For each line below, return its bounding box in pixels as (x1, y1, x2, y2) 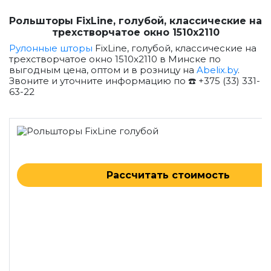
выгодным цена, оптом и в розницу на (9, 64, 197, 76)
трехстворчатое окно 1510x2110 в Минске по (9, 53, 221, 65)
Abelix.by (197, 64, 238, 76)
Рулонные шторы (9, 42, 93, 54)
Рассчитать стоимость (106, 169, 230, 181)
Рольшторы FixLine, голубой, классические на (9, 15, 262, 27)
